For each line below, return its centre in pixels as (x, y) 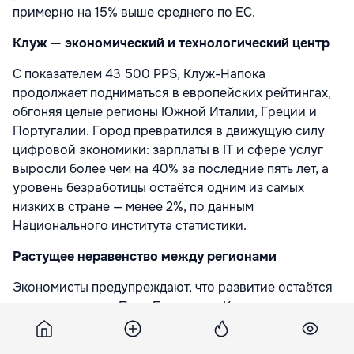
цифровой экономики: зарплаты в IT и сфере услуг (168, 150)
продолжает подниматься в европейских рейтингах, (172, 93)
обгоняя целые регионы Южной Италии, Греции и (165, 112)
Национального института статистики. (130, 226)
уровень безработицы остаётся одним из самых (158, 188)
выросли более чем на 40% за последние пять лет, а (171, 169)
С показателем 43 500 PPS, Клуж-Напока (139, 74)
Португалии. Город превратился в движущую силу (169, 131)
